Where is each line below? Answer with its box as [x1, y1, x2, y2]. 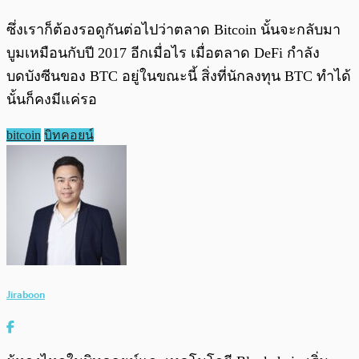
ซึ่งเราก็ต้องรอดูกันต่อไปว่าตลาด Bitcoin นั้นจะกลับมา [6, 21, 341, 38]
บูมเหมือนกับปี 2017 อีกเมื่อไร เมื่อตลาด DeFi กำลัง [6, 44, 320, 61]
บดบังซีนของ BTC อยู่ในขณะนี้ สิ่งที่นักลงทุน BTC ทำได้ [6, 67, 351, 84]
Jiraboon [6, 285, 45, 303]
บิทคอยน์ [44, 127, 94, 142]
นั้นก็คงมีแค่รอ [6, 91, 97, 107]
